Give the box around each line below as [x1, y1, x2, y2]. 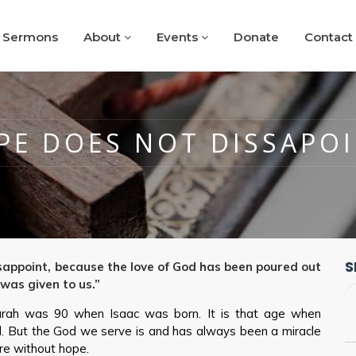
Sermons [2, 29, 58, 44]
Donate [234, 29, 279, 44]
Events [157, 29, 201, 44]
